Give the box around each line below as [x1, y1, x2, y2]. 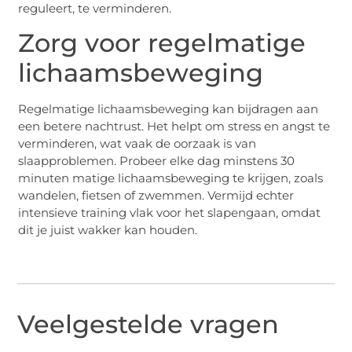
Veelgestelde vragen [17, 309, 280, 340]
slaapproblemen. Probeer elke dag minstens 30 [18, 152, 295, 168]
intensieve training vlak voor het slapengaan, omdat [18, 204, 321, 220]
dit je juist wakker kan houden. [18, 222, 198, 237]
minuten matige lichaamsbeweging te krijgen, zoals [18, 170, 324, 185]
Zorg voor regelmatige [18, 27, 306, 58]
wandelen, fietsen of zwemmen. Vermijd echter [18, 187, 295, 203]
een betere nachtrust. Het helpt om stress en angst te [18, 118, 331, 134]
